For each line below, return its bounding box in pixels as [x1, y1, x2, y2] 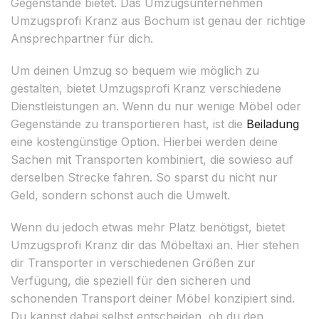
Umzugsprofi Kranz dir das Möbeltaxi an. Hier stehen [11, 237, 299, 252]
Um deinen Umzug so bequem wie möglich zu [11, 63, 259, 78]
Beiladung [246, 116, 299, 131]
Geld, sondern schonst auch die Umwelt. [11, 187, 230, 202]
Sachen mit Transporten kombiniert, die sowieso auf [11, 152, 293, 167]
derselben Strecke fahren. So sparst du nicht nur [11, 169, 278, 184]
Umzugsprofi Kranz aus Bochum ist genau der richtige [11, 13, 305, 28]
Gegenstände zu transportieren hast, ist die [11, 116, 246, 131]
